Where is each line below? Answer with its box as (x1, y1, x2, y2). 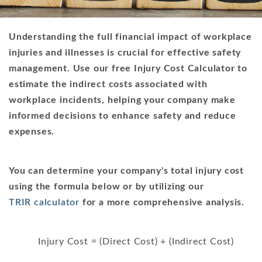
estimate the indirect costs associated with (9, 80, 208, 89)
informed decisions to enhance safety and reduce (9, 111, 236, 120)
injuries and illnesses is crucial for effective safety (9, 48, 242, 57)
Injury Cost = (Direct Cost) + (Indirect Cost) (38, 237, 234, 246)
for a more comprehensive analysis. (80, 198, 244, 207)
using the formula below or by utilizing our (9, 182, 204, 191)
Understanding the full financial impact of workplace (9, 32, 252, 42)
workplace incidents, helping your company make (9, 95, 236, 105)
